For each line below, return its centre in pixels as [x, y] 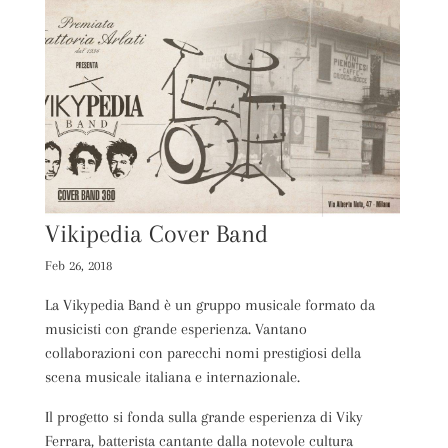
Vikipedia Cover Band [156, 233]
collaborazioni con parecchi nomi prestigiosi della [202, 352]
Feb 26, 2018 [78, 265]
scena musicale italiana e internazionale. [172, 376]
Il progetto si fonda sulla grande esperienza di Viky [203, 416]
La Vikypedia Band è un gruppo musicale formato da [209, 304]
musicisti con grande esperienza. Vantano [175, 328]
